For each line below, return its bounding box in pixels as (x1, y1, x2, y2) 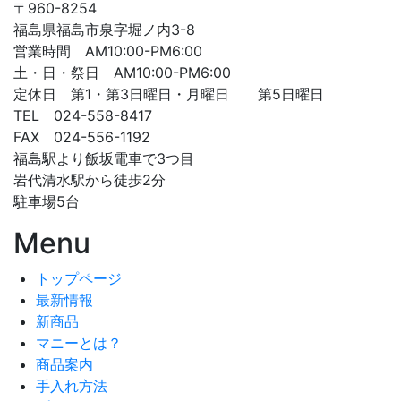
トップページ (36, 269, 122, 287)
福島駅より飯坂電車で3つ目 (13, 149, 194, 167)
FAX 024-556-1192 (13, 127, 150, 146)
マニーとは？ (36, 333, 122, 352)
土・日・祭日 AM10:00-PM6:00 (13, 63, 231, 81)
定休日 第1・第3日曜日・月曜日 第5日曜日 (13, 84, 324, 103)
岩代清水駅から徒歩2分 (13, 170, 166, 189)
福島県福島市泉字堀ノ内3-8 (13, 20, 195, 38)
